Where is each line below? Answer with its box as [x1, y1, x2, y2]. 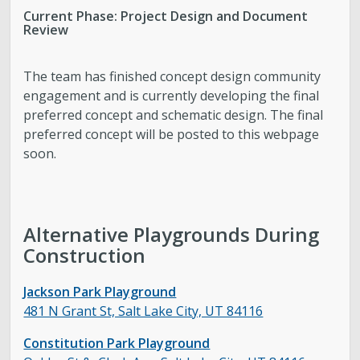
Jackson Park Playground [23, 283, 177, 301]
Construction [23, 242, 146, 269]
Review [23, 20, 69, 39]
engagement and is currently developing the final [23, 87, 320, 105]
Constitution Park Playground [23, 334, 211, 352]
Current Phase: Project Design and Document [23, 6, 309, 25]
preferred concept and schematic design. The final [23, 106, 324, 125]
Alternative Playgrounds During [23, 221, 320, 248]
